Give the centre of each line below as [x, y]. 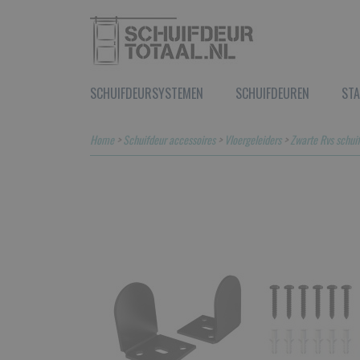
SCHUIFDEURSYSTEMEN [147, 93]
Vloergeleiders [253, 139]
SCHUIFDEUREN [272, 93]
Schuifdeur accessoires [169, 139]
